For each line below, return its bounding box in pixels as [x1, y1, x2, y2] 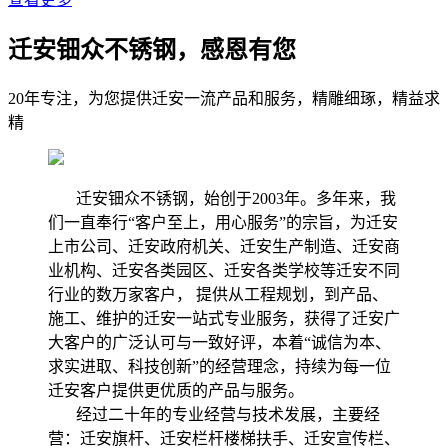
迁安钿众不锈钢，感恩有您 [8, 36, 296, 63]
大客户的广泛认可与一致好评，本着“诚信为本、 [48, 333, 391, 351]
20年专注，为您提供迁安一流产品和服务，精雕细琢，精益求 [8, 89, 440, 107]
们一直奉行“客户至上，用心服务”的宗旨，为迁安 [48, 213, 398, 231]
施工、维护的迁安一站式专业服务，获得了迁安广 [48, 309, 400, 327]
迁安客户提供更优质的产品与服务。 [48, 381, 304, 399]
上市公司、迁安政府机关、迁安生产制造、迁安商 [48, 237, 400, 255]
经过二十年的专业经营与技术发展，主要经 [48, 405, 380, 423]
